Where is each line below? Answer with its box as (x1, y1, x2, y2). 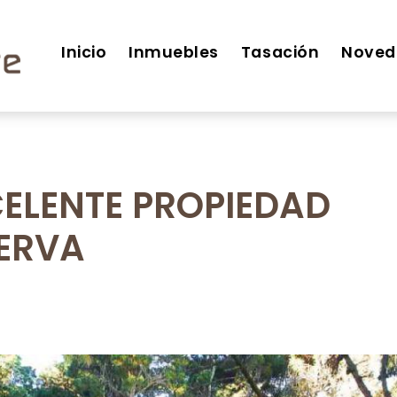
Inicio (61, 42, 107, 63)
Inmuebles (128, 42, 219, 63)
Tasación (240, 42, 320, 63)
